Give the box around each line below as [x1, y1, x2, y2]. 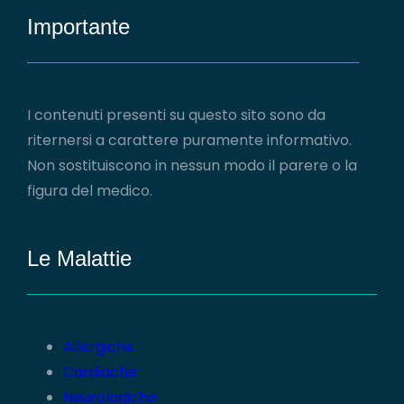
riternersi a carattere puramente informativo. [27, 130, 352, 151]
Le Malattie [27, 246, 132, 271]
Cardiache [63, 362, 137, 382]
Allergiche [63, 336, 134, 357]
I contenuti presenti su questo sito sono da [27, 105, 326, 125]
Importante [27, 14, 130, 39]
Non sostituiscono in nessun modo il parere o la [27, 155, 357, 176]
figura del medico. [27, 180, 152, 201]
